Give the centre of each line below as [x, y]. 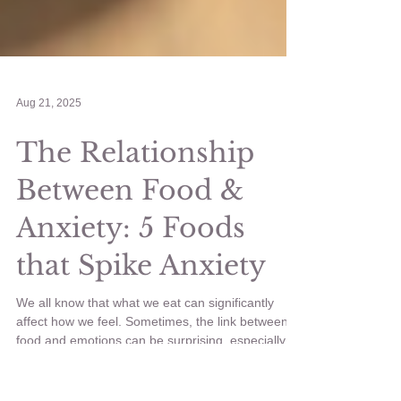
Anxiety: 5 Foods [131, 309]
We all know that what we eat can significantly [145, 384]
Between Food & [130, 271]
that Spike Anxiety [141, 346]
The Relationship [135, 234]
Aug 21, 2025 [49, 184]
